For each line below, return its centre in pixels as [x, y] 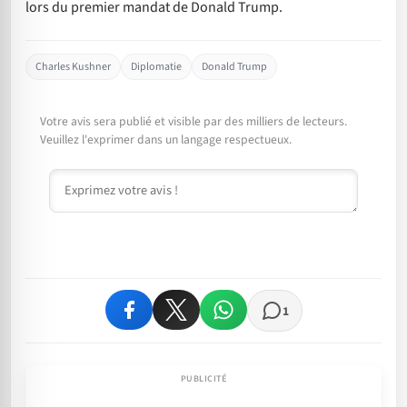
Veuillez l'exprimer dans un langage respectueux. [166, 140]
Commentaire [90, 179]
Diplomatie [156, 67]
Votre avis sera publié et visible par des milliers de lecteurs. [194, 122]
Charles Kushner [73, 67]
